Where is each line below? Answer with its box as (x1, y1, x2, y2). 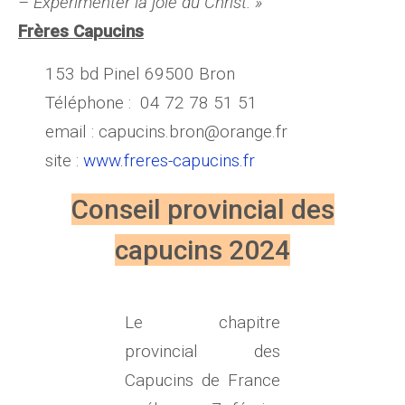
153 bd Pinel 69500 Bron (45, 63, 235, 84)
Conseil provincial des (71, 193, 334, 225)
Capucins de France (125, 370, 280, 391)
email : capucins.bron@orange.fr (45, 121, 287, 142)
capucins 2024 (115, 234, 290, 266)
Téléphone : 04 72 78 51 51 (45, 92, 258, 113)
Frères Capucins (18, 21, 144, 42)
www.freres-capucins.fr (83, 150, 255, 171)
